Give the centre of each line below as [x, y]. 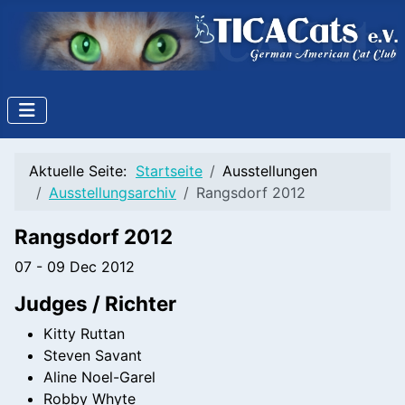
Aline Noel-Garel [99, 377]
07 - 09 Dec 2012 [75, 266]
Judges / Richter [95, 303]
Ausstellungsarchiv [113, 192]
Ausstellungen [270, 170]
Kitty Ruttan [84, 333]
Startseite [169, 170]
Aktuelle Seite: [82, 170]
